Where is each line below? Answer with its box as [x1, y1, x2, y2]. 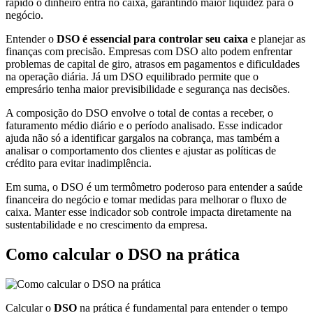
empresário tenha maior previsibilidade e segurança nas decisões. [6, 82, 290, 95]
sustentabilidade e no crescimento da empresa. [6, 218, 208, 231]
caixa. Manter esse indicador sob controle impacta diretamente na [6, 205, 291, 218]
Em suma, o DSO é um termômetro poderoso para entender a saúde [6, 180, 303, 193]
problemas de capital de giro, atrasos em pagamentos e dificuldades [6, 57, 300, 70]
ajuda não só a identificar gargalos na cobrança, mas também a [6, 131, 279, 144]
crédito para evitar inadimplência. [6, 156, 152, 169]
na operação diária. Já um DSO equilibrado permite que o [6, 70, 259, 82]
